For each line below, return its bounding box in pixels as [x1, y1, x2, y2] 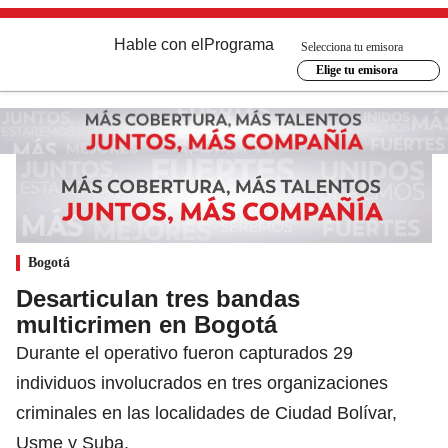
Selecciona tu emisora [301, 39, 403, 54]
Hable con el [114, 36, 204, 53]
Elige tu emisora [315, 63, 398, 77]
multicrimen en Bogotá [16, 310, 277, 338]
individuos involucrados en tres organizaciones [16, 372, 388, 393]
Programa [204, 36, 274, 53]
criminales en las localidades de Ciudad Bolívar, [16, 402, 397, 423]
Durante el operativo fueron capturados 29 [16, 342, 353, 363]
